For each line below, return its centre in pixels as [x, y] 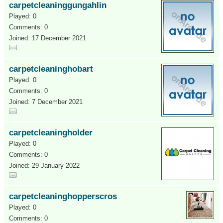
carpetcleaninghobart [51, 69]
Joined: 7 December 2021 [46, 102]
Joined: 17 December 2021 [48, 38]
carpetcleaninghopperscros [63, 196]
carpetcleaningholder [51, 133]
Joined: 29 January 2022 [44, 166]
